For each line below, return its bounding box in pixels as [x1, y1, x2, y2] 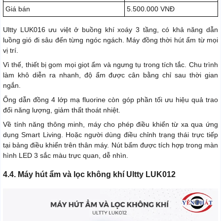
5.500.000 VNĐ [127, 4, 175, 13]
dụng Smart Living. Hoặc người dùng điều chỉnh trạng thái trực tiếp [3, 130, 218, 139]
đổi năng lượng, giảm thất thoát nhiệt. [3, 106, 120, 114]
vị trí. [3, 46, 18, 54]
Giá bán [5, 4, 30, 13]
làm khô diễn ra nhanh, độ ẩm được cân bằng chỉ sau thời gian [3, 71, 218, 79]
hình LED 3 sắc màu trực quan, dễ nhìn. [3, 151, 128, 159]
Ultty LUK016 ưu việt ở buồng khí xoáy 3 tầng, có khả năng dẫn [3, 25, 218, 34]
